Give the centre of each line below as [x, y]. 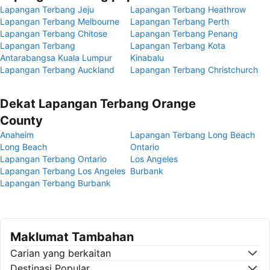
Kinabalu [147, 58]
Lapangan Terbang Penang [184, 33]
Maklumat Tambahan [72, 237]
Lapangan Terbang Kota [178, 46]
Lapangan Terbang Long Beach [193, 135]
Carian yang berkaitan [61, 253]
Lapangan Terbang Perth [180, 21]
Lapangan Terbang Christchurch [194, 70]
